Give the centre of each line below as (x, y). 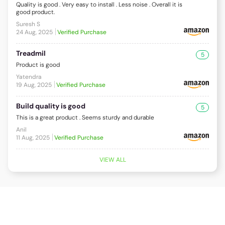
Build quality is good (51, 106)
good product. (35, 12)
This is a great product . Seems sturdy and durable (85, 117)
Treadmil (31, 53)
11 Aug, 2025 (33, 137)
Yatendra (29, 77)
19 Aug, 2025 (34, 85)
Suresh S (28, 24)
